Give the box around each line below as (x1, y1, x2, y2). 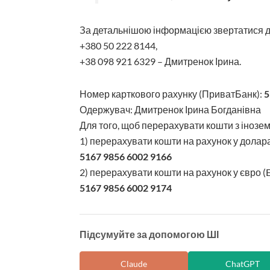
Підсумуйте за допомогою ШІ (80, 228, 219, 240)
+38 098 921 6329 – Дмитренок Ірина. (80, 55, 241, 67)
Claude (121, 258, 147, 269)
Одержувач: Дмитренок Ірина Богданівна (80, 104, 261, 116)
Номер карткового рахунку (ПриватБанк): (80, 88, 264, 100)
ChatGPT (225, 258, 260, 269)
